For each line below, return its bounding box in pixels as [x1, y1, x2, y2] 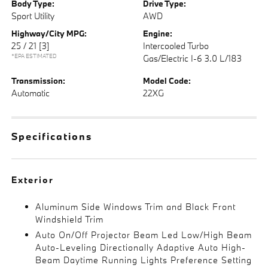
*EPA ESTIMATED [11, 51, 57, 60]
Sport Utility [11, 10, 55, 22]
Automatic [11, 87, 50, 99]
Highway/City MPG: [11, 28, 87, 39]
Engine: [143, 28, 172, 39]
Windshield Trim [35, 213, 104, 225]
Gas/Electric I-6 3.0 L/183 [143, 52, 242, 64]
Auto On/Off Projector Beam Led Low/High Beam [35, 229, 252, 240]
